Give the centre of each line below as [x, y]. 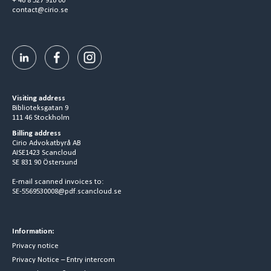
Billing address [37, 134]
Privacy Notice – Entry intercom [64, 260]
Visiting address [39, 99]
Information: [33, 232]
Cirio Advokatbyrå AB [46, 143]
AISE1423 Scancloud [44, 153]
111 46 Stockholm [41, 118]
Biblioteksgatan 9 [40, 108]
